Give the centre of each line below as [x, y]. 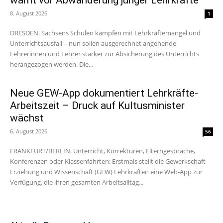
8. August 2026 [29, 13]
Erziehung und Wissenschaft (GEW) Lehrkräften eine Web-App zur [106, 171]
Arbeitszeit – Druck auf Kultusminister [97, 105]
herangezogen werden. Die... [52, 64]
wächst [27, 118]
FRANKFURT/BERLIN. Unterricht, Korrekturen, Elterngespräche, [103, 151]
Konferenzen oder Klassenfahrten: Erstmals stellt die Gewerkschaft [108, 161]
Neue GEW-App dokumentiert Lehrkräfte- [104, 93]
